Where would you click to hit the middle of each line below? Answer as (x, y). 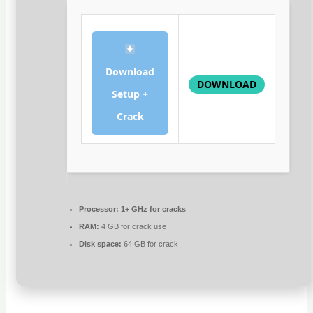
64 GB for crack (150, 244)
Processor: (99, 209)
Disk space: (101, 244)
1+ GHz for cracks (153, 209)
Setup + (130, 94)
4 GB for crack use (133, 226)
